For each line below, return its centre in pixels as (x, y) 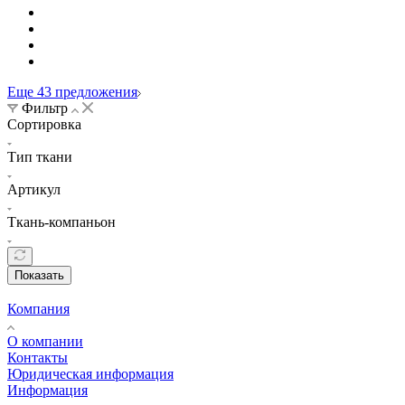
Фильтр (45, 108)
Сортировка (44, 124)
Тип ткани (40, 156)
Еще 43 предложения (72, 91)
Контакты (38, 357)
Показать (39, 275)
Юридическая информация (90, 373)
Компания (38, 308)
